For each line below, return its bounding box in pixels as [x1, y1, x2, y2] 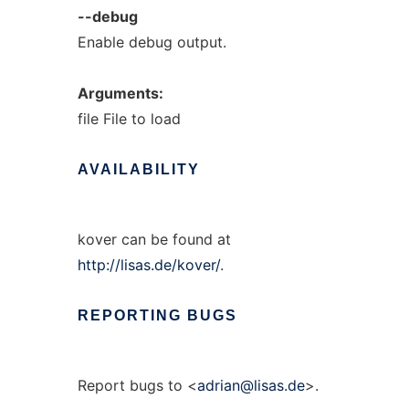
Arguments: [77, 84, 163, 102]
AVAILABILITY [77, 162, 200, 177]
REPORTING [77, 308, 182, 323]
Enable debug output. [77, 33, 226, 51]
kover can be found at [77, 230, 231, 248]
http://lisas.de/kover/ [77, 256, 220, 274]
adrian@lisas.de [196, 376, 305, 394]
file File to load [77, 110, 181, 128]
